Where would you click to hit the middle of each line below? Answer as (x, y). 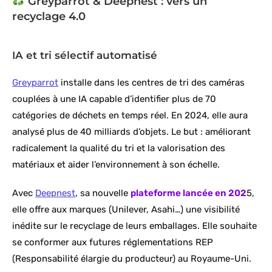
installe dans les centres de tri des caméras (151, 83)
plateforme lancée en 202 (189, 193)
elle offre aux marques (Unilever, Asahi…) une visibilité (126, 210)
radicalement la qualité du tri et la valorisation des (119, 148)
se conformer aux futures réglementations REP (113, 243)
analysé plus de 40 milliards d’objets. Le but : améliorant (131, 132)
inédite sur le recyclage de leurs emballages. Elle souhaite (134, 226)
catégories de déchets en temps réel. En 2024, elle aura (130, 116)
